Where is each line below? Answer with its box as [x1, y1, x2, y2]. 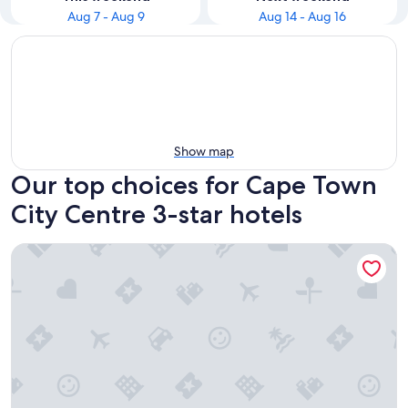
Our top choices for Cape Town [11, 169, 377, 200]
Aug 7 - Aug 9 [66, 8, 145, 25]
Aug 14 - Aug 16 [259, 8, 346, 25]
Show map [174, 143, 234, 159]
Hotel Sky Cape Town [10, 242, 152, 261]
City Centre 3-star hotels [11, 199, 302, 229]
